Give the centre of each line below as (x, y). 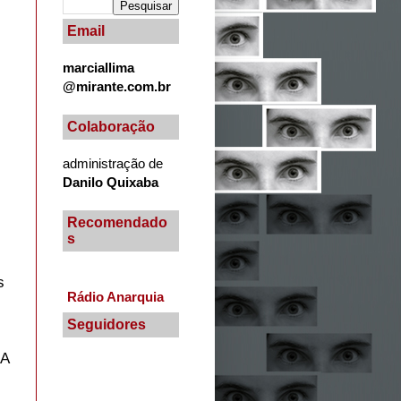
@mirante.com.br (117, 86)
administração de (113, 163)
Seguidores (107, 324)
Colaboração (111, 126)
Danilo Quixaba (111, 182)
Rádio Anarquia (115, 297)
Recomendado (117, 222)
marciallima (98, 67)
